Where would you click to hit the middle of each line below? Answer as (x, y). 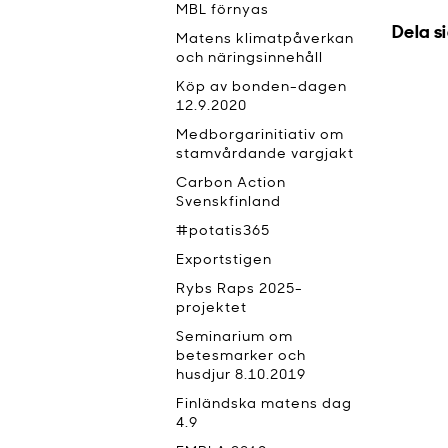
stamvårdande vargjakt (265, 154)
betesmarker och (241, 356)
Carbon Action (231, 183)
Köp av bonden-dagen (261, 87)
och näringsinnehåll (249, 58)
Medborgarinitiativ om (260, 135)
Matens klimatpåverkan (265, 39)
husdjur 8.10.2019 (241, 375)
